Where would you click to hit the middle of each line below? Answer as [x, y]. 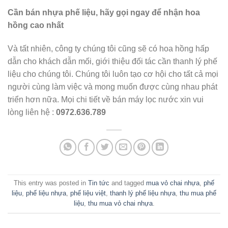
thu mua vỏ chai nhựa [120, 204]
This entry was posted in [51, 183]
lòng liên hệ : [31, 112]
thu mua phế [198, 193]
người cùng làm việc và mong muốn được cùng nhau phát [112, 87]
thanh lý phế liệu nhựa [143, 193]
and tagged [128, 183]
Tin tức [99, 183]
